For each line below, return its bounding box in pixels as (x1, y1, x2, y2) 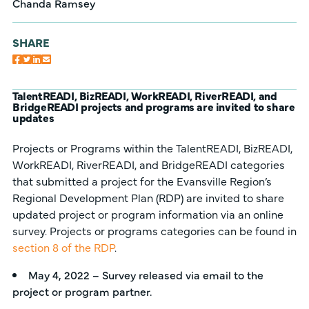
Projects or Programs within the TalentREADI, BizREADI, (12, 140, 292, 155)
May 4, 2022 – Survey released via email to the (28, 267, 263, 282)
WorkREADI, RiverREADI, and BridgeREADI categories (12, 157, 285, 172)
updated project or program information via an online (12, 206, 283, 221)
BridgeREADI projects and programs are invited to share (12, 99, 295, 114)
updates (12, 110, 54, 125)
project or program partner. (12, 283, 152, 299)
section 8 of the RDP (12, 239, 114, 255)
